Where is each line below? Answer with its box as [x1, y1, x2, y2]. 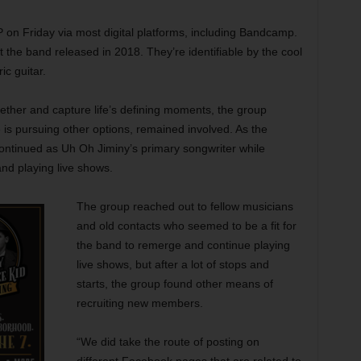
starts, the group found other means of [76, 277, 273, 290]
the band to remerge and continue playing [76, 239, 290, 251]
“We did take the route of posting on [76, 335, 259, 348]
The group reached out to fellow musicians [76, 200, 293, 213]
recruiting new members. [76, 297, 203, 309]
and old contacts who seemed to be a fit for [76, 219, 297, 232]
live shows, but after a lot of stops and [76, 258, 269, 271]
